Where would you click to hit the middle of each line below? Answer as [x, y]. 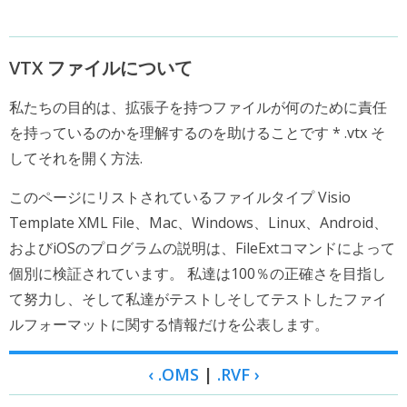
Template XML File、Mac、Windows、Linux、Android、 [199, 223]
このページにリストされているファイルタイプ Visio [180, 197]
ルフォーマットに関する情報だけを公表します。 [169, 324]
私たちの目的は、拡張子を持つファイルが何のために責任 [198, 107]
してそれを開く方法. [76, 158]
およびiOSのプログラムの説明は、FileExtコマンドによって [202, 248]
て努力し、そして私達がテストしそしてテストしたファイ [198, 299]
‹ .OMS [173, 374]
